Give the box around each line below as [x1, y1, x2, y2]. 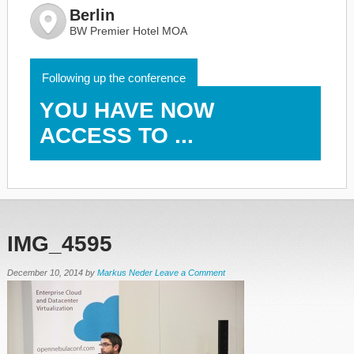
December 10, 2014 [6, 268, 83, 277]
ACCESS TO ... [39, 123, 194, 148]
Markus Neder [96, 268, 153, 277]
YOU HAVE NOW [39, 98, 214, 122]
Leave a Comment [154, 268, 225, 277]
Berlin [69, 6, 115, 24]
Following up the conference [41, 71, 186, 85]
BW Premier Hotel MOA [69, 24, 187, 37]
